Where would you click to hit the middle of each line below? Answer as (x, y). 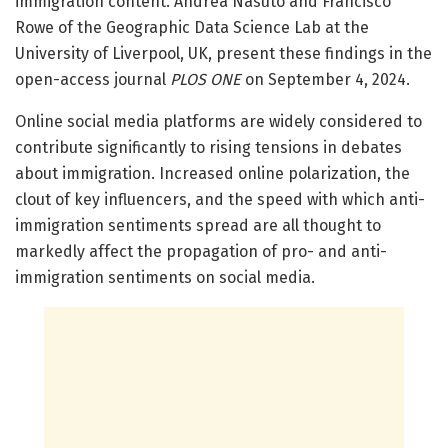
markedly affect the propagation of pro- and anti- (201, 251)
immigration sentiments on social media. (165, 277)
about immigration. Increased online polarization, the (212, 173)
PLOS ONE (205, 79)
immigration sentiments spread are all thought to (198, 225)
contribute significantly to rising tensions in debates (208, 147)
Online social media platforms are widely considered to (218, 121)
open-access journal (92, 79)
